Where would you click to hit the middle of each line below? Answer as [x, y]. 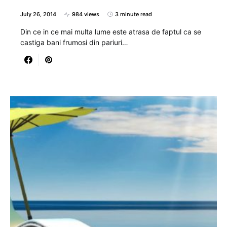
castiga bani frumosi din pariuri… [74, 43]
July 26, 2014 [38, 14]
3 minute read [134, 14]
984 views [86, 14]
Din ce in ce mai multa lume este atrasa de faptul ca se [111, 32]
